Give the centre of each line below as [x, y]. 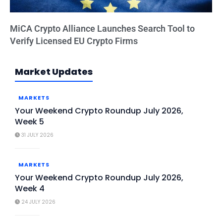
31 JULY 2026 [37, 135]
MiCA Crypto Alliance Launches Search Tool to [102, 29]
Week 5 [29, 122]
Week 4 [30, 189]
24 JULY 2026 [38, 202]
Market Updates [54, 72]
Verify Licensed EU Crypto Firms [74, 41]
